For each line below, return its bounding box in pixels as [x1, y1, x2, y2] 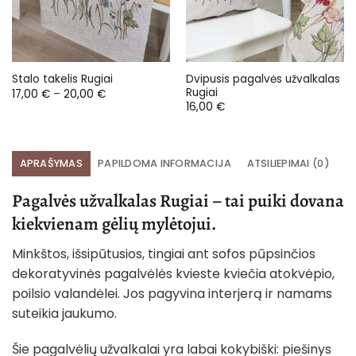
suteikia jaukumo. [12, 304, 117, 323]
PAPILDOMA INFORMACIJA [98, 156, 232, 170]
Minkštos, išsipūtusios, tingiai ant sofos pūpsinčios [12, 244, 315, 263]
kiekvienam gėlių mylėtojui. [12, 211, 216, 236]
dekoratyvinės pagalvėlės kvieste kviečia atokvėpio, [12, 264, 335, 283]
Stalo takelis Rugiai [11, 72, 113, 87]
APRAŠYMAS [19, 156, 83, 170]
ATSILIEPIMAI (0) [246, 156, 330, 170]
